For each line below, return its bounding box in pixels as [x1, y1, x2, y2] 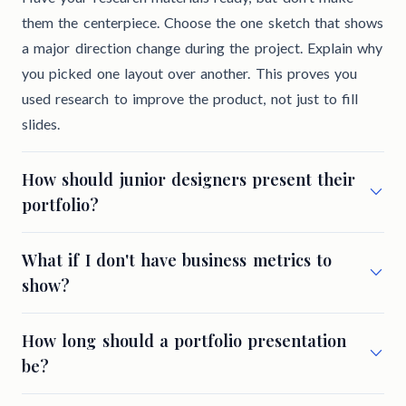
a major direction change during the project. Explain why [22, 39, 382, 57]
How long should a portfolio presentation [22, 330, 347, 353]
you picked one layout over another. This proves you [22, 64, 357, 82]
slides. [22, 115, 60, 133]
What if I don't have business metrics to [22, 249, 332, 272]
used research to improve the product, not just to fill [22, 90, 359, 108]
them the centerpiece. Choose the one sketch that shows [22, 14, 383, 32]
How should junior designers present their [22, 169, 356, 191]
